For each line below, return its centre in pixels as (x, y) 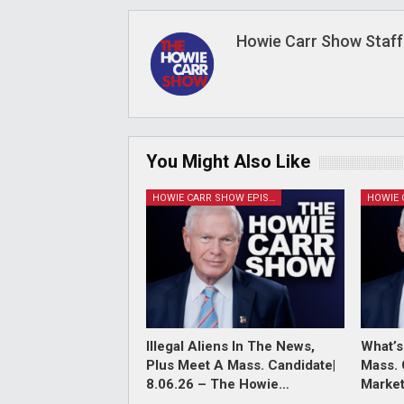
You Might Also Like (228, 161)
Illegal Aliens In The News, (230, 346)
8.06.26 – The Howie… (218, 384)
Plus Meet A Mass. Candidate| (241, 365)
